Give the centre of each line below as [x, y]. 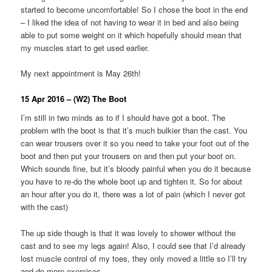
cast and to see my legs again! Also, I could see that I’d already [134, 245]
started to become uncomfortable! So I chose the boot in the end [134, 9]
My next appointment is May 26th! [81, 73]
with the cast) [45, 207]
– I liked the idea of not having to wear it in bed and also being [130, 22]
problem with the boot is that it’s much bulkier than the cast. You [134, 131]
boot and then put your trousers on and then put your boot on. [129, 156]
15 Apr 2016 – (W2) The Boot [74, 98]
